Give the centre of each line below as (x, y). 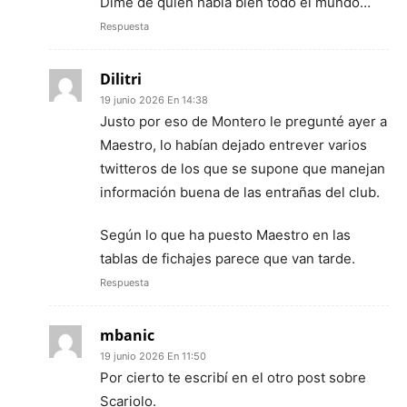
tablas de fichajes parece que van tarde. (228, 258)
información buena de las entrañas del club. (240, 192)
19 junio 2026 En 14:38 (154, 99)
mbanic (127, 335)
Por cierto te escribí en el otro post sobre (233, 377)
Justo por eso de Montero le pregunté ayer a (243, 121)
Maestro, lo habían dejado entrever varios (233, 144)
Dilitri (121, 79)
